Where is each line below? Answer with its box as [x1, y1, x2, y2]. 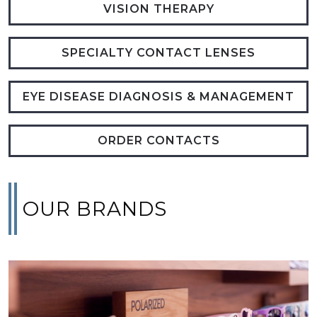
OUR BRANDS [23, 196, 167, 221]
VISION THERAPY [103, 1, 214, 16]
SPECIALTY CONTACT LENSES [62, 45, 255, 59]
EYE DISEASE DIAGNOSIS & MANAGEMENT [23, 89, 294, 103]
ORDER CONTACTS [97, 133, 220, 147]
